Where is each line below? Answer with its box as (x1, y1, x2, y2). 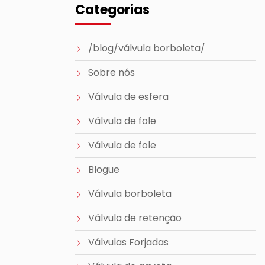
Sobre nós (88, 66, 135, 79)
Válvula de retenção (88, 211, 182, 225)
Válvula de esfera (88, 90, 169, 104)
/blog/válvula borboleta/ (88, 41, 205, 55)
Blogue (88, 163, 119, 176)
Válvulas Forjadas (88, 235, 169, 249)
